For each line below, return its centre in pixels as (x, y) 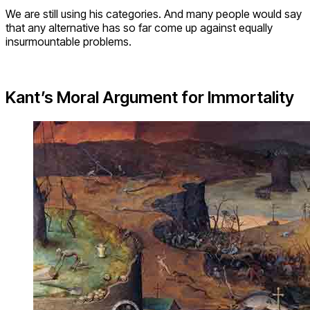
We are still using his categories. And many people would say (154, 14)
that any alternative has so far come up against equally (139, 28)
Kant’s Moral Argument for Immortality (150, 98)
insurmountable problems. (69, 42)
